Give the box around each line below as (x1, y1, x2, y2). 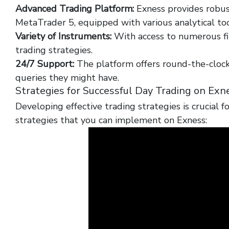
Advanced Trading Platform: (15, 3, 134, 15)
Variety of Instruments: (15, 30, 111, 42)
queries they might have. (15, 72, 119, 84)
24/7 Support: (15, 58, 74, 70)
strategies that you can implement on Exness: (15, 114, 207, 126)
